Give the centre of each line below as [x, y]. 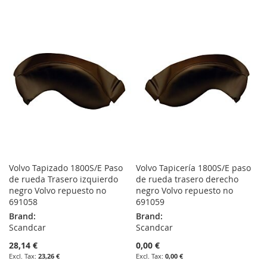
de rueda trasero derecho [187, 179]
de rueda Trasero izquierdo [63, 179]
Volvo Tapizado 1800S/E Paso [66, 168]
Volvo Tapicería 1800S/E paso [194, 168]
